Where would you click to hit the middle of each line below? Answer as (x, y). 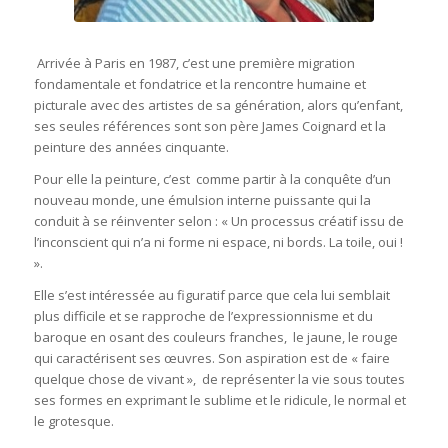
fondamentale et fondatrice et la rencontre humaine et (199, 84)
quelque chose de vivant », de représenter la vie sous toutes (219, 379)
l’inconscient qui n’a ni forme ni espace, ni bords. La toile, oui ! (218, 242)
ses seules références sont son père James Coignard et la (209, 126)
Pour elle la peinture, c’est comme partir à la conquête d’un (212, 179)
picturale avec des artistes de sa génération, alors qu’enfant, (218, 105)
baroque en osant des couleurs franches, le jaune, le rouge (215, 337)
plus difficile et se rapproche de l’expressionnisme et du (203, 316)
